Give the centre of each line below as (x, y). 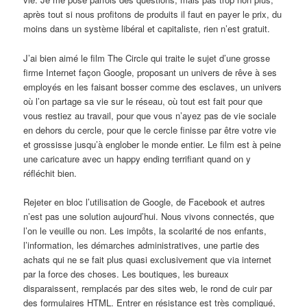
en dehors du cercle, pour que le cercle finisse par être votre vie (150, 130)
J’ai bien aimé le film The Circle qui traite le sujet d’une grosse (147, 58)
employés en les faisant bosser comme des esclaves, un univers (153, 86)
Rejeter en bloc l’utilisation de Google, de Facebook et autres (145, 201)
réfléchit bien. (50, 173)
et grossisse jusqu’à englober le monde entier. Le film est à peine (152, 144)
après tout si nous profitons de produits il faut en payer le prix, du (153, 14)
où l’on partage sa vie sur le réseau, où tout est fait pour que (143, 101)
